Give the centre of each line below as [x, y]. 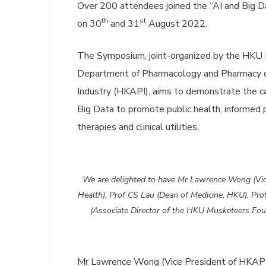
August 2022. [177, 24]
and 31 [124, 24]
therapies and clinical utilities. [138, 127]
